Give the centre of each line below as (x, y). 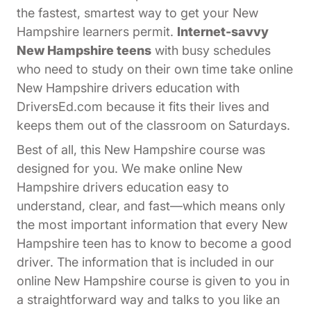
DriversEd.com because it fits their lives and (143, 107)
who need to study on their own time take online (155, 69)
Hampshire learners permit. (97, 32)
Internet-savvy (223, 32)
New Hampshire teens (84, 51)
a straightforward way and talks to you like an (148, 300)
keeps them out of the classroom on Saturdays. (153, 126)
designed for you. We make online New (129, 169)
